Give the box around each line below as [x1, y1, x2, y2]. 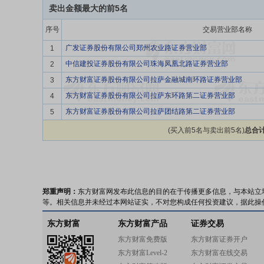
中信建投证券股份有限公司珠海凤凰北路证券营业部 [65, 60, 228, 68]
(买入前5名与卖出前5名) [167, 126, 245, 134]
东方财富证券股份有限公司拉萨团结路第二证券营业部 [65, 107, 235, 115]
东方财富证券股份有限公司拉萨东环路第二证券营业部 [65, 91, 235, 100]
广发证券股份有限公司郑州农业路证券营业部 [65, 44, 207, 52]
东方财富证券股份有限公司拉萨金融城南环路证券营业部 [65, 75, 242, 84]
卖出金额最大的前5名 [49, 4, 128, 13]
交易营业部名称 [202, 25, 252, 34]
